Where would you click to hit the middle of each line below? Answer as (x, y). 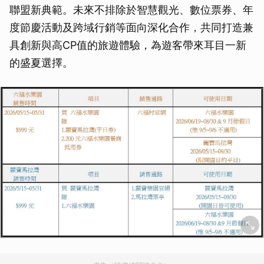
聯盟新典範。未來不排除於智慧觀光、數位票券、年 (131, 9)
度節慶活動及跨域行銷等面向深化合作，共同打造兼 (131, 27)
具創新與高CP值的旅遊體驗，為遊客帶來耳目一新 (128, 45)
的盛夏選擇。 (41, 62)
